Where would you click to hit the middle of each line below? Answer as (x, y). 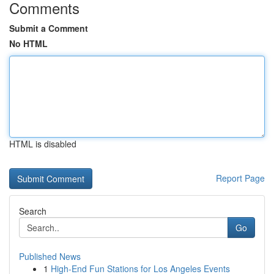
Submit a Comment (49, 28)
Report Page (240, 178)
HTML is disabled (43, 144)
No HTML (28, 43)
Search (33, 211)
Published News (50, 256)
